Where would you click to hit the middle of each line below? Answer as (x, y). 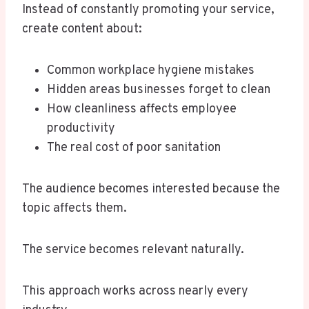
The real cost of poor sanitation (134, 148)
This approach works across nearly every (135, 292)
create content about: (82, 30)
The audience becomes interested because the (151, 190)
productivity (81, 129)
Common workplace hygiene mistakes (151, 71)
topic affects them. (74, 209)
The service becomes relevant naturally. (133, 250)
